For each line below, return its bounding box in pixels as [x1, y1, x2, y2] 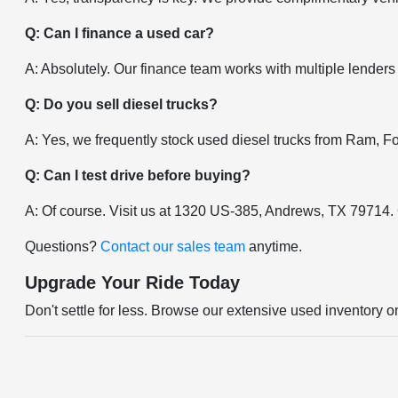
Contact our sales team [100, 239, 246, 255]
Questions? [25, 239, 101, 255]
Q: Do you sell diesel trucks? [25, 97, 219, 113]
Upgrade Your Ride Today [25, 273, 241, 293]
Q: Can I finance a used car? [25, 26, 215, 42]
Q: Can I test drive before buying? [25, 168, 251, 184]
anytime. [245, 239, 303, 255]
